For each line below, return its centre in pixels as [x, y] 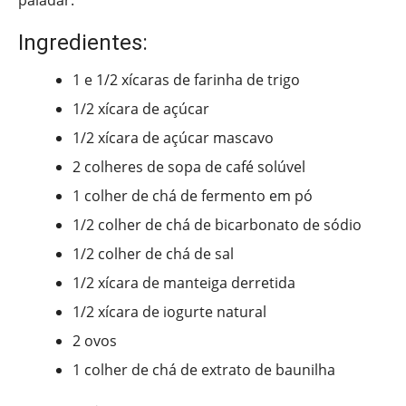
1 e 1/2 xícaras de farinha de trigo [186, 80]
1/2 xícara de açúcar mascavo [173, 138]
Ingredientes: [83, 43]
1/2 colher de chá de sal [153, 254]
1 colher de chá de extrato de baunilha [204, 370]
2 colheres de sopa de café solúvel [189, 167]
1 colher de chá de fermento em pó [193, 196]
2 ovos [95, 341]
